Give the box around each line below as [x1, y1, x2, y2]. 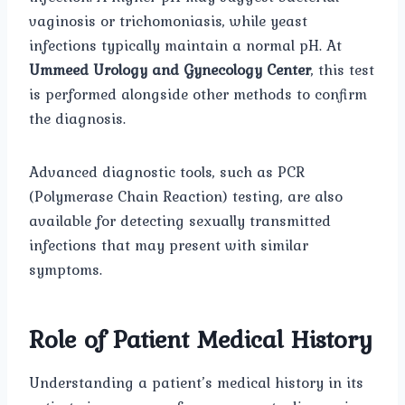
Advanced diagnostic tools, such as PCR [29, 160, 305, 184]
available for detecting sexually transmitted [29, 209, 331, 233]
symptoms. [29, 258, 102, 282]
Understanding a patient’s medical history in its [29, 371, 363, 395]
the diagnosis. [29, 107, 126, 131]
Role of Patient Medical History [29, 320, 372, 359]
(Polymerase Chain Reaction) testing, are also [29, 184, 343, 209]
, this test [311, 58, 374, 82]
